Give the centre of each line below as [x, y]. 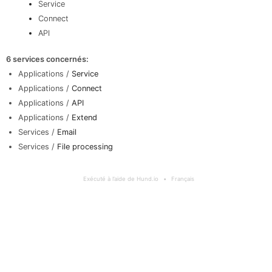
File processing [85, 147]
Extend [84, 118]
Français [183, 179]
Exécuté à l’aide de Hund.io [121, 179]
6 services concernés [46, 59]
